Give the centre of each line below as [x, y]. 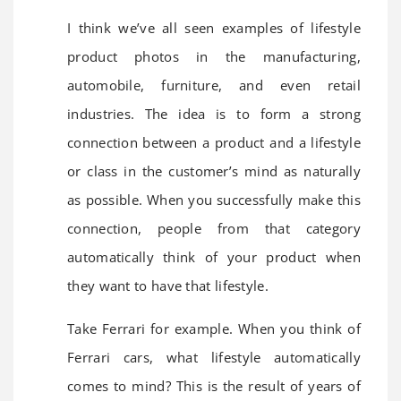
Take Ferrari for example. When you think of [214, 328]
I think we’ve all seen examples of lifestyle [214, 27]
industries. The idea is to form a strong [214, 113]
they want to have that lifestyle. [168, 285]
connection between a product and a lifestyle [214, 142]
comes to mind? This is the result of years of [214, 385]
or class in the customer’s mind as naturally [214, 171]
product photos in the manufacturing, [214, 56]
